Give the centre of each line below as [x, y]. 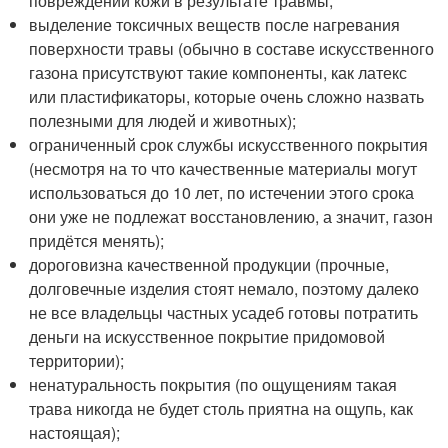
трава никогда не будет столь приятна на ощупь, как [221, 408]
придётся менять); [97, 240]
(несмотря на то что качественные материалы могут [223, 168]
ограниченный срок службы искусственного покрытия [229, 144]
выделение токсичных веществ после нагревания [215, 24]
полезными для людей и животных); [163, 120]
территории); [77, 360]
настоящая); [75, 432]
